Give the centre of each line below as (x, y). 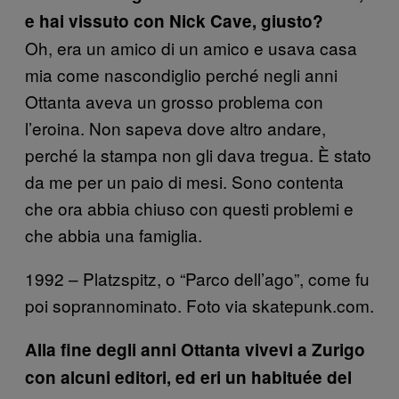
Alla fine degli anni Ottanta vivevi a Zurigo (195, 349)
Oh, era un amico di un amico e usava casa (191, 47)
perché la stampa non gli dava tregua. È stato (198, 154)
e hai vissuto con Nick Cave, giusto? (174, 20)
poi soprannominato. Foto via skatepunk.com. (199, 305)
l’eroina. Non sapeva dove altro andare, (175, 127)
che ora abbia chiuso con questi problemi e (189, 208)
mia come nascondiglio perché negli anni (181, 74)
